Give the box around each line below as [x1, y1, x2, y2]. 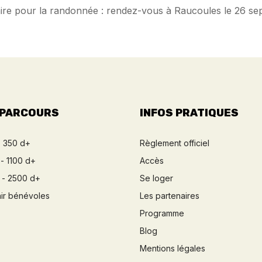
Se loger [140, 173, 173, 183]
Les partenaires [140, 190, 199, 201]
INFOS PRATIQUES [140, 106, 239, 119]
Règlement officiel [140, 137, 209, 148]
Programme [140, 208, 184, 218]
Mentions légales [140, 243, 205, 253]
